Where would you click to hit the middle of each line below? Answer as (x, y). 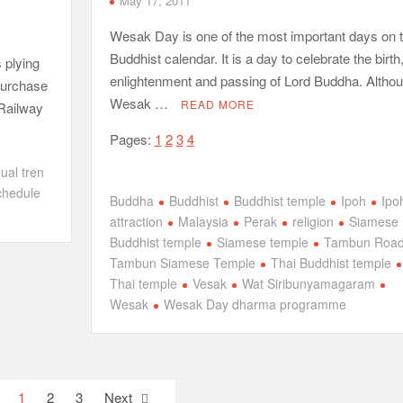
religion (313, 221)
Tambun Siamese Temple (182, 263)
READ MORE (217, 104)
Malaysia (203, 221)
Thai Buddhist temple (331, 263)
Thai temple (143, 283)
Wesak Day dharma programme (255, 304)
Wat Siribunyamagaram (308, 283)
